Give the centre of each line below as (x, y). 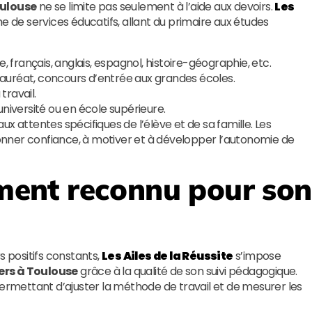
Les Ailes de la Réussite (167, 256)
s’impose (257, 256)
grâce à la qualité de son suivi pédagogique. (187, 271)
